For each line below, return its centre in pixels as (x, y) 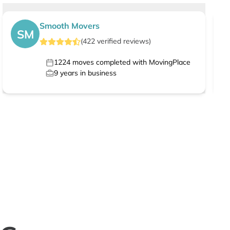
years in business (88, 73)
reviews (136, 41)
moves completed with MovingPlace (131, 62)
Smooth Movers (70, 26)
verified (109, 41)
